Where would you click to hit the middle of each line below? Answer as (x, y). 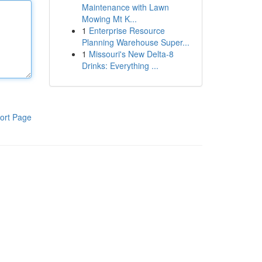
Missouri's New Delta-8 (131, 54)
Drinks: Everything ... (120, 65)
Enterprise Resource (127, 30)
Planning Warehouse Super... (135, 42)
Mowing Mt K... (109, 19)
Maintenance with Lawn (125, 7)
